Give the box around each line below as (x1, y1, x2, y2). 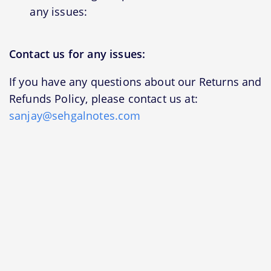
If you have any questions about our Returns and (9, 74, 262, 90)
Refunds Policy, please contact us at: (9, 91, 198, 106)
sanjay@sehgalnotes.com (9, 108, 141, 123)
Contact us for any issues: (9, 47, 146, 62)
